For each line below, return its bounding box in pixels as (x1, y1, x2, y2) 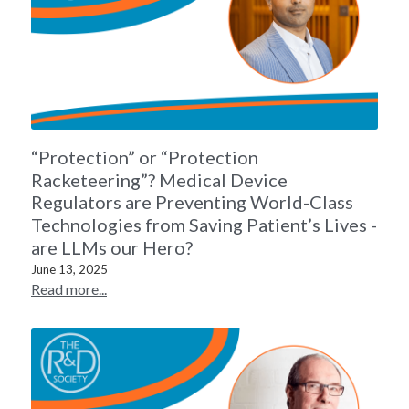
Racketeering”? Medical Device (31, 168, 288, 191)
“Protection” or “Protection (31, 145, 258, 168)
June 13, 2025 (31, 262, 108, 278)
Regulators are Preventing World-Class (31, 191, 353, 214)
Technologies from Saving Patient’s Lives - (31, 214, 377, 236)
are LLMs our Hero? (31, 236, 193, 259)
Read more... (31, 280, 107, 299)
